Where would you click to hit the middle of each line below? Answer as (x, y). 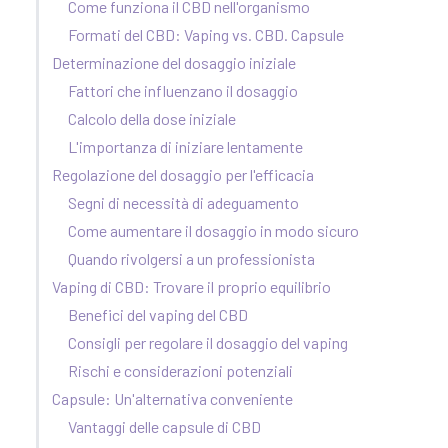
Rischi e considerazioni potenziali (180, 371)
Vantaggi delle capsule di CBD (164, 427)
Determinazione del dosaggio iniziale (174, 63)
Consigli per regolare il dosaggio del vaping (208, 343)
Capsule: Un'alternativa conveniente (172, 399)
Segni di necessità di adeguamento (183, 203)
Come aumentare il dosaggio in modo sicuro (213, 231)
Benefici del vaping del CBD (158, 315)
